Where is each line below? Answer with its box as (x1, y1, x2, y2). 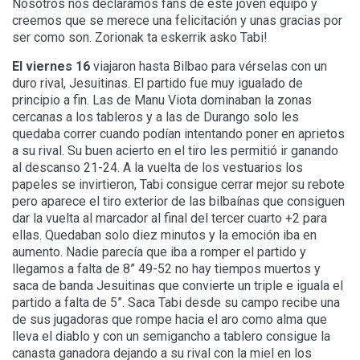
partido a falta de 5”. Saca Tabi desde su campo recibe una (12, 295, 340, 311)
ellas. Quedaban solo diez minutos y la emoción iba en (12, 227, 317, 243)
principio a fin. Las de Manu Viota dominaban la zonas (12, 92, 312, 108)
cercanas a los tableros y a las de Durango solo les (12, 109, 299, 125)
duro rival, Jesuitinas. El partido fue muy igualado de (12, 76, 303, 92)
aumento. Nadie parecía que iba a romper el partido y (12, 244, 306, 260)
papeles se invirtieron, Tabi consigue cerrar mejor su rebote (12, 177, 345, 193)
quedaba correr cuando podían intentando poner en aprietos (12, 126, 345, 142)
